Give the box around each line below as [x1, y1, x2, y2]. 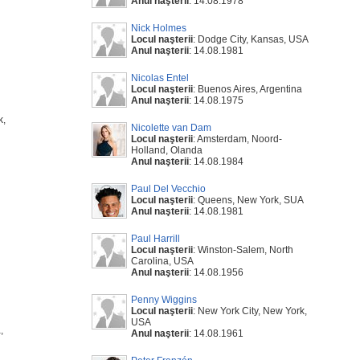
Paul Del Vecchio [131, 183, 206, 194]
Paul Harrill [131, 233, 180, 244]
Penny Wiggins [131, 294, 197, 305]
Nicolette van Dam [131, 122, 211, 133]
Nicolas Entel [131, 72, 189, 84]
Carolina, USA [131, 256, 194, 267]
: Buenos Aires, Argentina [193, 84, 302, 95]
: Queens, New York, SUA [193, 194, 304, 206]
